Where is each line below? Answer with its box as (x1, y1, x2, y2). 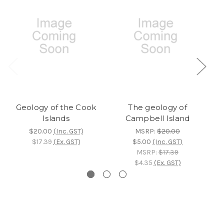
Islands (42, 113, 69, 123)
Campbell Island (125, 113, 190, 123)
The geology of (128, 102, 187, 112)
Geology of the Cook (15, 102, 96, 112)
